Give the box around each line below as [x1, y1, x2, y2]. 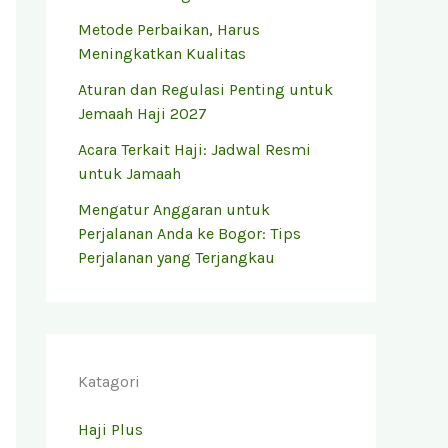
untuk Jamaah [78, 163, 181, 183]
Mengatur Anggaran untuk [78, 199, 270, 219]
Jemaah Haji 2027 [78, 103, 207, 123]
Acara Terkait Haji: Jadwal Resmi [78, 139, 311, 159]
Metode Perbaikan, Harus [78, 19, 260, 39]
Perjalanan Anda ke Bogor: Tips [78, 223, 301, 243]
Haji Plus [78, 419, 143, 439]
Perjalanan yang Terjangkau [78, 247, 275, 267]
